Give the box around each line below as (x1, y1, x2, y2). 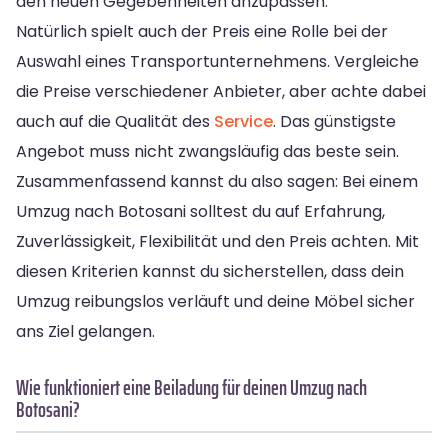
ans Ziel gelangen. (16, 319, 155, 343)
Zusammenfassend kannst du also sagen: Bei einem (16, 169, 418, 193)
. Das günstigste (273, 109, 396, 133)
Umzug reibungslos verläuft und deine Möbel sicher (16, 289, 415, 313)
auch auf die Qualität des (16, 109, 214, 133)
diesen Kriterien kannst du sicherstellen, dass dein (16, 259, 404, 283)
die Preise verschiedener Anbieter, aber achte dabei (16, 79, 426, 103)
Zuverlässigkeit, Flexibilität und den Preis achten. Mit (16, 229, 419, 253)
